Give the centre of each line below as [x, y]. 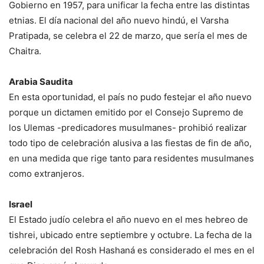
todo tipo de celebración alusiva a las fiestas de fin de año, [130, 143]
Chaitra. [25, 51]
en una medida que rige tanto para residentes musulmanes [131, 158]
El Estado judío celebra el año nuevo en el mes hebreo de [128, 219]
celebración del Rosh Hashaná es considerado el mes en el [132, 250]
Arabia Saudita [41, 81]
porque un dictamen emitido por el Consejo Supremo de [126, 112]
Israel [21, 204]
